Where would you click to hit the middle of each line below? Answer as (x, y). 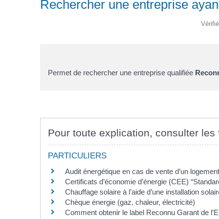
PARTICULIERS (77, 156)
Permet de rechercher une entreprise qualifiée (121, 72)
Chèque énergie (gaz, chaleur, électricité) (130, 202)
